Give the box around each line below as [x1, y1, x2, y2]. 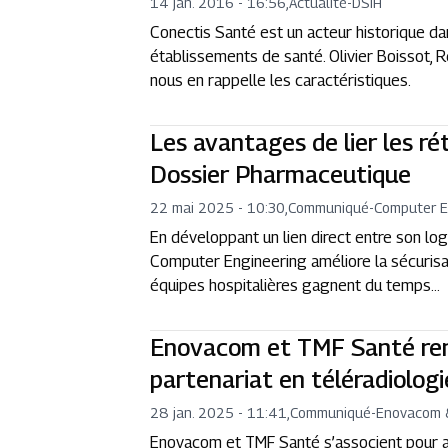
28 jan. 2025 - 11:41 [150, 404, 288, 421]
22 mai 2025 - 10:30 [150, 199, 286, 216]
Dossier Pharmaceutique [150, 160, 412, 188]
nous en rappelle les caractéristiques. [150, 71, 412, 90]
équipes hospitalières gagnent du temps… [150, 276, 441, 295]
